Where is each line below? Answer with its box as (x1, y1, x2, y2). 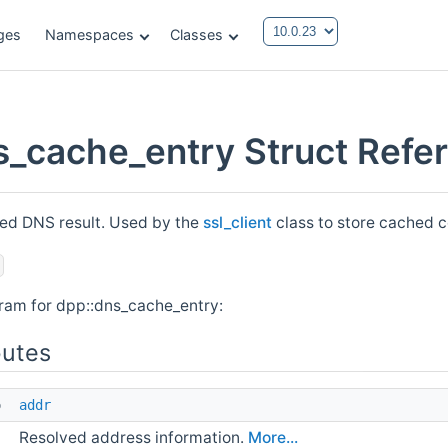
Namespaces (45, 26, 134, 43)
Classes (170, 26, 223, 43)
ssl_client (203, 212, 273, 232)
